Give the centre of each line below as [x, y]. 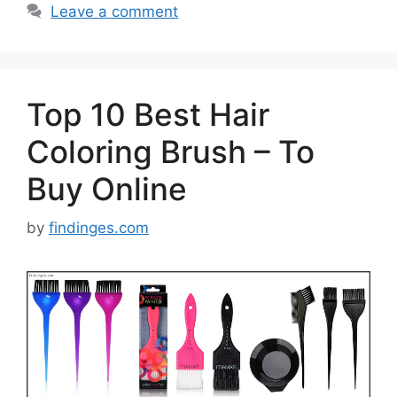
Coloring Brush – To [171, 151]
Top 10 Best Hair [148, 114]
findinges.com [99, 228]
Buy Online [107, 188]
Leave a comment [115, 11]
